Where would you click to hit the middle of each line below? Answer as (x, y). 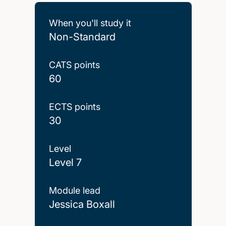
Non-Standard (82, 37)
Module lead (74, 190)
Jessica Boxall (82, 204)
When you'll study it (90, 23)
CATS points (74, 65)
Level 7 (65, 162)
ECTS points (74, 106)
